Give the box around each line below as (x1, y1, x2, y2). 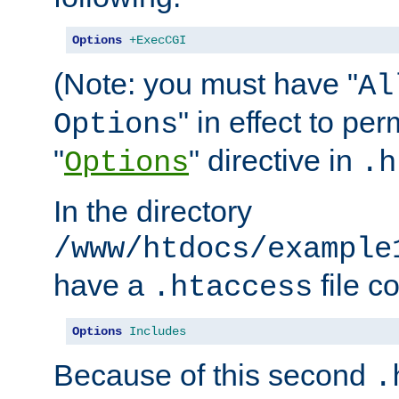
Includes (129, 323, 186, 338)
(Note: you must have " (53, 66, 358, 101)
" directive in (189, 142, 361, 177)
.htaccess (152, 270, 313, 305)
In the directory (53, 193, 252, 228)
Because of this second (53, 357, 374, 392)
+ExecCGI (129, 32, 186, 47)
